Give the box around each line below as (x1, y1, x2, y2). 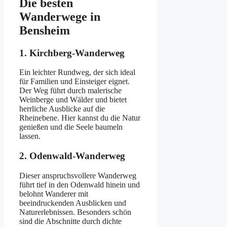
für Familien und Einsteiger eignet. (19, 77, 130, 86)
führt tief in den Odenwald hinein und (19, 180, 140, 189)
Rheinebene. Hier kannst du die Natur (19, 113, 140, 123)
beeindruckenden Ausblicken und (19, 198, 126, 207)
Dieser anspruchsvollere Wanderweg (19, 171, 136, 180)
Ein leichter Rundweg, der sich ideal (19, 68, 135, 77)
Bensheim (19, 23, 70, 37)
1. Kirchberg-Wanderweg (19, 47, 125, 58)
